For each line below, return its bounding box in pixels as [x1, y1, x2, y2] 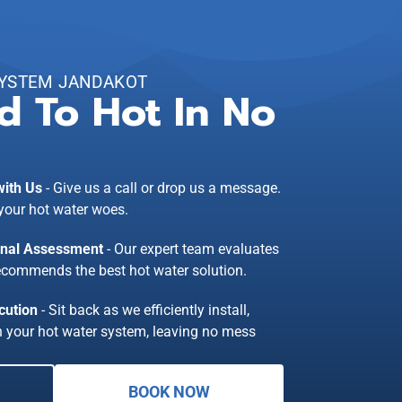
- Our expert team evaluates [103, 240, 279, 258]
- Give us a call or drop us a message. [42, 179, 281, 197]
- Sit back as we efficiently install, [38, 301, 249, 319]
